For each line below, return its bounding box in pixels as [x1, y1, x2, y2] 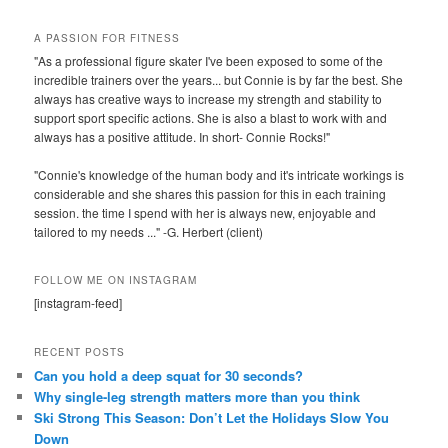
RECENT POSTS [34, 344, 126, 359]
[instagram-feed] [34, 294, 123, 312]
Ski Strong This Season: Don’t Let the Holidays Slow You [34, 407, 390, 427]
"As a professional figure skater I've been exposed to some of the [34, 51, 384, 69]
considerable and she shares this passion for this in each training [34, 184, 387, 202]
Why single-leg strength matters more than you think [34, 386, 361, 406]
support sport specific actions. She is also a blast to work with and [34, 108, 388, 126]
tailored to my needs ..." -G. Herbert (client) [34, 222, 264, 240]
